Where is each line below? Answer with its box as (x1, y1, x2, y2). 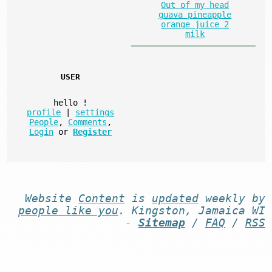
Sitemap (138, 216, 185, 229)
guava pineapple (158, 9, 232, 19)
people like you (18, 204, 118, 217)
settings (75, 107, 115, 117)
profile (27, 107, 61, 117)
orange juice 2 (161, 19, 229, 29)
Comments (68, 117, 107, 127)
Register (73, 126, 112, 137)
